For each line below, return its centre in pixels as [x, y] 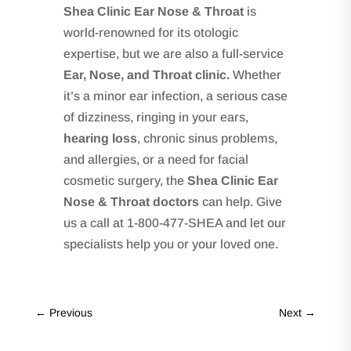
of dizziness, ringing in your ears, [156, 117]
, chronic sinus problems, [207, 138]
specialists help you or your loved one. [170, 244]
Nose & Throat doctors [131, 201]
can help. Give [240, 201]
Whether [255, 74]
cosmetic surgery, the [125, 180]
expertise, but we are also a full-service [173, 53]
